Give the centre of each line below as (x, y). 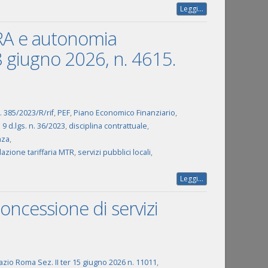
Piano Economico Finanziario (124, 113)
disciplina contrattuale (108, 126)
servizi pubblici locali (114, 152)
